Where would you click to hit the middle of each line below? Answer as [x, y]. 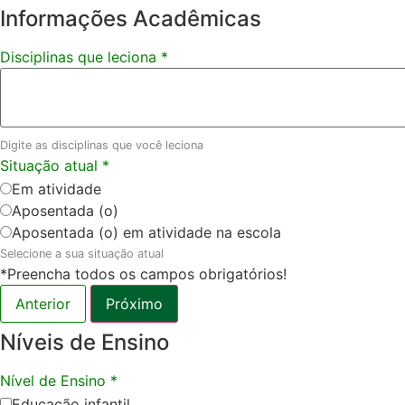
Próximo [134, 304]
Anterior [43, 304]
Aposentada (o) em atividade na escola [146, 233]
